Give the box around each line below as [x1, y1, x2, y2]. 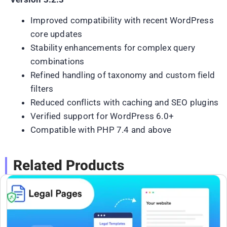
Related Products [13, 157, 124, 174]
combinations [30, 56, 85, 67]
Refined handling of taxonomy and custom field [30, 70, 215, 81]
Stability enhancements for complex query [30, 43, 196, 53]
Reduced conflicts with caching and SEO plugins [30, 97, 219, 108]
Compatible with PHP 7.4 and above [30, 125, 172, 135]
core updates [30, 29, 83, 40]
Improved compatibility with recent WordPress [30, 15, 214, 26]
